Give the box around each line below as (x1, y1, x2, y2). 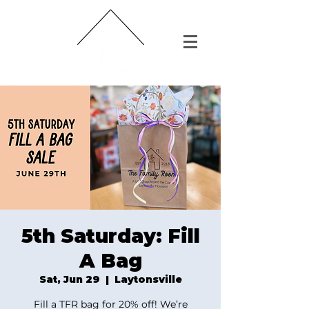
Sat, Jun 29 (39, 273, 100, 286)
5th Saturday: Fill (21, 224, 200, 248)
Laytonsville (114, 273, 182, 286)
